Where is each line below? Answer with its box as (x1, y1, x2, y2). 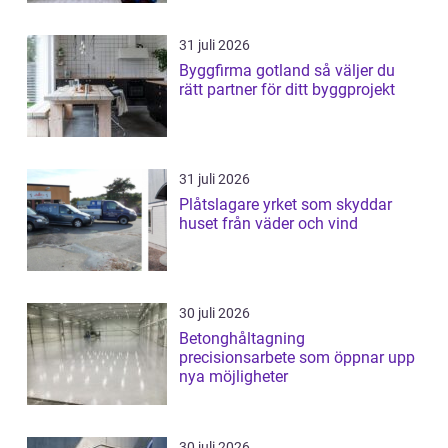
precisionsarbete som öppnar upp (179, 348, 415, 368)
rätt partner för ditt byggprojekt (179, 80, 395, 100)
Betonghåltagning (179, 329, 305, 349)
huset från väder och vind (179, 214, 358, 234)
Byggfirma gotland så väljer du (179, 61, 314, 81)
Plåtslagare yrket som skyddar (179, 195, 263, 215)
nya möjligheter (179, 367, 288, 387)
